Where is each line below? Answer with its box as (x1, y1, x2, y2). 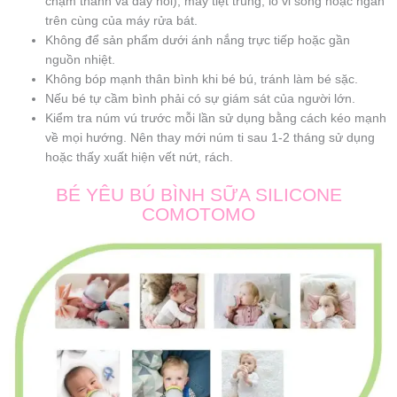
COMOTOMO (142, 204, 255, 225)
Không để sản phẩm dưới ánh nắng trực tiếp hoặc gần (45, 33, 351, 47)
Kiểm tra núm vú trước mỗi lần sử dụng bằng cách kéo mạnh (45, 111, 387, 125)
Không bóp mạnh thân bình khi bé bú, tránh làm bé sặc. (45, 72, 359, 86)
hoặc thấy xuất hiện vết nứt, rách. (45, 150, 234, 164)
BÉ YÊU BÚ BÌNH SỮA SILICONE (55, 184, 342, 206)
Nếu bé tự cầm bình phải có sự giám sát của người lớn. (45, 91, 356, 105)
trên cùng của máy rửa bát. (45, 13, 198, 27)
